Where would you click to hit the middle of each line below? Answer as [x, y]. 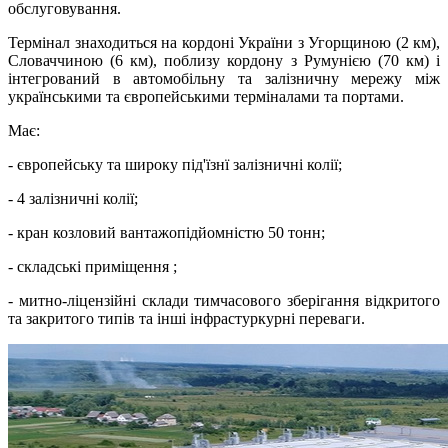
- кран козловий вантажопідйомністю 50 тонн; [166, 233]
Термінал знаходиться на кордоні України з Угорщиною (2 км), [224, 43]
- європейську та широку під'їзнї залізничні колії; [175, 165]
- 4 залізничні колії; [73, 199]
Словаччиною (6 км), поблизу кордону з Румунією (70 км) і [224, 61]
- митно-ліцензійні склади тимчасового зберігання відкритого [224, 301]
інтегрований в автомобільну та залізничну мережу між [224, 79]
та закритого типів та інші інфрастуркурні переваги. [186, 319]
